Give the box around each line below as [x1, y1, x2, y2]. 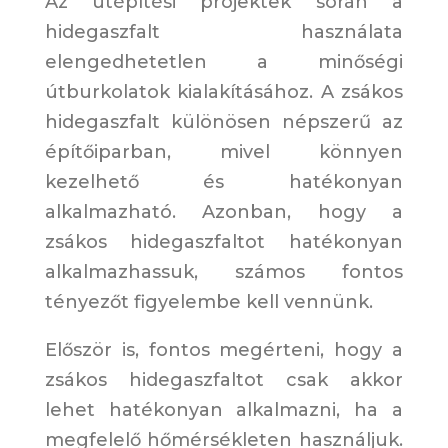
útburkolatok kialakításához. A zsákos [44, 81, 404, 104]
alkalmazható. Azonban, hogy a [44, 201, 404, 224]
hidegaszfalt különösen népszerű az [44, 111, 404, 134]
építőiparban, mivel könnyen [44, 141, 404, 164]
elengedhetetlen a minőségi [44, 51, 404, 74]
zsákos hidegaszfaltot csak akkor [44, 369, 404, 392]
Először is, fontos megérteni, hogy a [44, 339, 404, 362]
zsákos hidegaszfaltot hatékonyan [44, 231, 404, 254]
